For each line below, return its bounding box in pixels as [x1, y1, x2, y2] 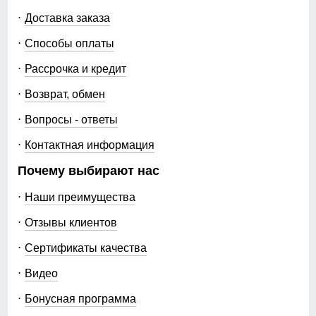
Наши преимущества [25, 190, 135, 204]
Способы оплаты [25, 37, 114, 50]
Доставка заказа [25, 11, 110, 25]
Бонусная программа [25, 292, 136, 305]
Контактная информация [25, 138, 154, 152]
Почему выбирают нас [17, 164, 159, 178]
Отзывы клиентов [25, 216, 117, 229]
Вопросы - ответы [25, 113, 118, 126]
